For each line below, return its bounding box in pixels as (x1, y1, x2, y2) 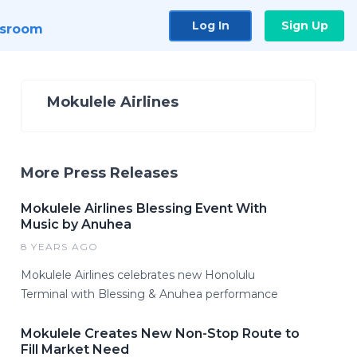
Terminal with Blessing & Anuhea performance (21, 287, 278, 301)
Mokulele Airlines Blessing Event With (21, 201, 267, 216)
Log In (191, 18, 229, 33)
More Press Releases (21, 164, 178, 182)
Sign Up (280, 18, 328, 33)
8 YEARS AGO (21, 241, 99, 253)
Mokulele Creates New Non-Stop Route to (21, 326, 300, 341)
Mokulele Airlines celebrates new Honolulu (21, 268, 255, 282)
